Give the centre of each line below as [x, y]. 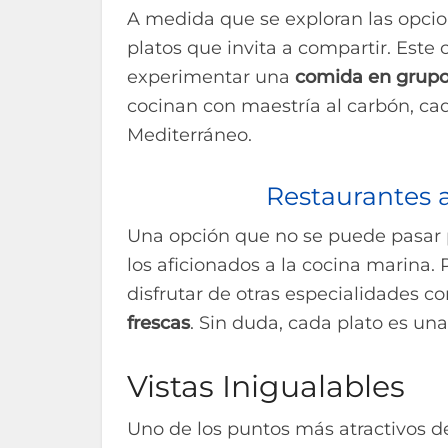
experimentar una [211, 76]
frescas [158, 322]
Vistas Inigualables [266, 386]
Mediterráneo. [189, 134]
